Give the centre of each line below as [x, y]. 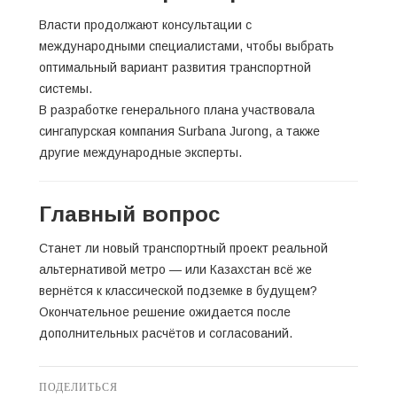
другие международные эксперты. [140, 152]
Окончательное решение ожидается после [165, 311]
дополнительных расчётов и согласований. [166, 333]
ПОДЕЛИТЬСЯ [78, 386]
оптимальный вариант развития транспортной [175, 67]
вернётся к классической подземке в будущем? [178, 290]
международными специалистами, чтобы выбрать [187, 46]
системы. [66, 88]
